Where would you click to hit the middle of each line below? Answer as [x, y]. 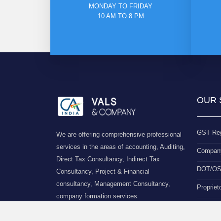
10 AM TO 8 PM [121, 16]
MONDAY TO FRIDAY [121, 6]
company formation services [97, 196]
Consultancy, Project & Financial [103, 171]
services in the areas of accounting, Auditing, [121, 147]
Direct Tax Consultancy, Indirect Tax [108, 159]
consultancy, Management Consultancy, [113, 184]
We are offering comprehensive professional [119, 134]
